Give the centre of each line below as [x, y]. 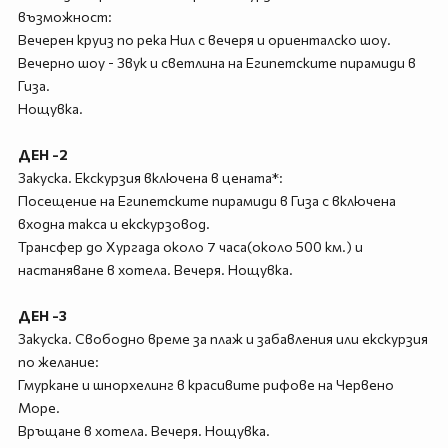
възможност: [64, 16]
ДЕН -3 [42, 315]
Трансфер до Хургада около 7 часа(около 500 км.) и [190, 246]
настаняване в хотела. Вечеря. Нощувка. [155, 269]
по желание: [58, 361]
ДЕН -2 [42, 154]
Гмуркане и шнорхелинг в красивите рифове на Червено [205, 384]
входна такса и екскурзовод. [113, 223]
